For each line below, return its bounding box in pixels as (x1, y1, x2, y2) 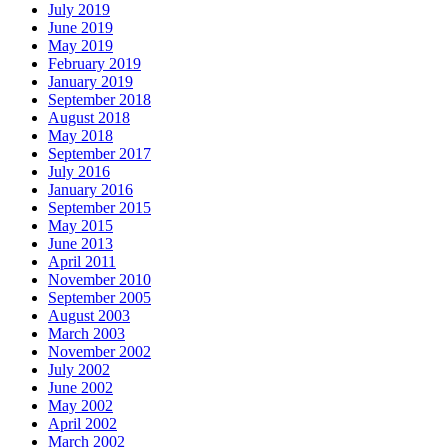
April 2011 (48, 253, 116, 271)
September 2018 (48, 91, 151, 109)
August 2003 (48, 307, 130, 325)
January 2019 (48, 73, 133, 91)
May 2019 (48, 37, 113, 55)
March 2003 (48, 325, 125, 343)
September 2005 (48, 289, 151, 307)
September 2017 (48, 145, 151, 163)
